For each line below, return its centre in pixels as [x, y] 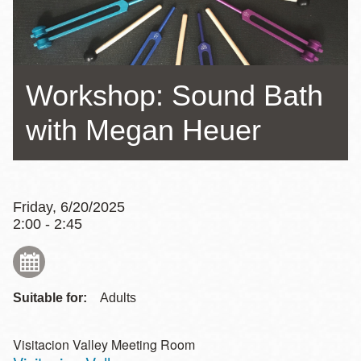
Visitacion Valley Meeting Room [104, 344]
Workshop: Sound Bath [174, 95]
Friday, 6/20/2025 [69, 207]
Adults [118, 298]
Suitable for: [50, 298]
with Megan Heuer [143, 130]
